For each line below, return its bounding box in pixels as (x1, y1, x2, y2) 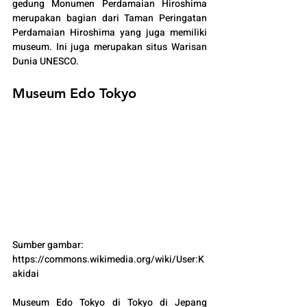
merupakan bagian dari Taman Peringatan (12, 10, 207, 25)
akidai (12, 267, 41, 282)
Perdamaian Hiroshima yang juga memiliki (12, 25, 207, 40)
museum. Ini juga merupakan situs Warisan (12, 39, 207, 54)
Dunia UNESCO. (12, 53, 79, 69)
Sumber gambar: (12, 238, 86, 253)
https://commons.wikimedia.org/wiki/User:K (12, 252, 204, 267)
